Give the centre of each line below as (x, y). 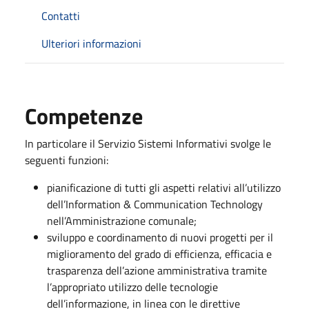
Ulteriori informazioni (91, 43)
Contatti (61, 16)
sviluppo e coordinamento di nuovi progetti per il (160, 237)
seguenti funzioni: (67, 160)
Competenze (84, 116)
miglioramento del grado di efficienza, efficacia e (159, 253)
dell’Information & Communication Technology (155, 204)
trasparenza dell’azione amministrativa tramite (157, 270)
